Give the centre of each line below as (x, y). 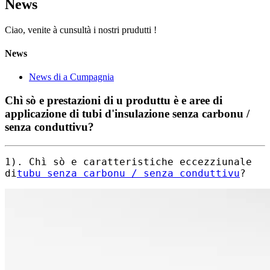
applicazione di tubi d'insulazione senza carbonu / (127, 114)
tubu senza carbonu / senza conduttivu (128, 173)
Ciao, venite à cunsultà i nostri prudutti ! (81, 30)
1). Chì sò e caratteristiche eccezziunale (128, 162)
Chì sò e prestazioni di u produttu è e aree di (114, 101)
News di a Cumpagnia (71, 77)
